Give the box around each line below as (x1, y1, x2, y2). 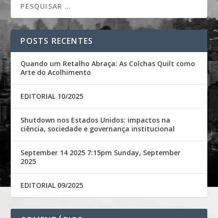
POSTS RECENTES (20, 35, 93, 46)
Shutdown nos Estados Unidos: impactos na (20, 115, 171, 125)
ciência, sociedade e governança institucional (20, 124, 175, 133)
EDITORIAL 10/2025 (20, 91, 84, 101)
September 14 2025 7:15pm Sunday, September (20, 147, 181, 157)
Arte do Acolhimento (20, 67, 91, 77)
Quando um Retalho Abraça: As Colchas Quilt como (20, 58, 196, 68)
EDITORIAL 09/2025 (20, 180, 84, 190)
